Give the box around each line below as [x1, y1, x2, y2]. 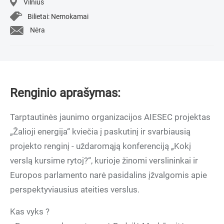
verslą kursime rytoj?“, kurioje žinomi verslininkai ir [10, 155, 198, 165]
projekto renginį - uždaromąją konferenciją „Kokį [10, 141, 191, 151]
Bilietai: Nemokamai [27, 12, 88, 20]
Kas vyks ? [10, 206, 49, 216]
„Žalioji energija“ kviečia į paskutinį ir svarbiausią [10, 126, 190, 136]
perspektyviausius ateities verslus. [10, 184, 139, 194]
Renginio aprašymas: [10, 86, 120, 100]
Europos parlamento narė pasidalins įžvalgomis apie [10, 170, 207, 180]
